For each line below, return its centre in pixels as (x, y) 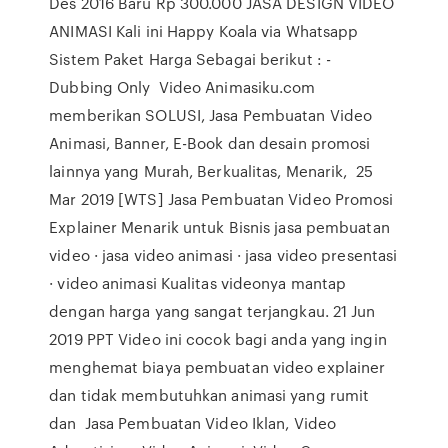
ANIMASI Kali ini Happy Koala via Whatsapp (204, 31)
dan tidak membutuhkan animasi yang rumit (209, 395)
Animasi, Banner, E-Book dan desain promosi (210, 143)
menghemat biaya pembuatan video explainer (217, 367)
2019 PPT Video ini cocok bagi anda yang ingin (218, 339)
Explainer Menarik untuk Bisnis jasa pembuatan (219, 227)
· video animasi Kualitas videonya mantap (198, 283)
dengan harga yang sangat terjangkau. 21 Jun (212, 311)
